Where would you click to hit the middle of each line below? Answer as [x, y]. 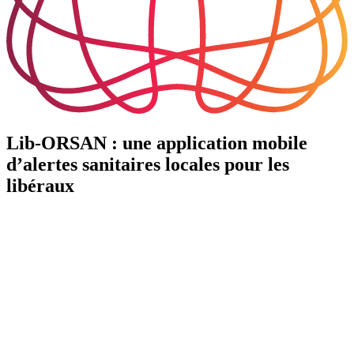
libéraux [40, 185]
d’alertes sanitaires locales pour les [148, 164]
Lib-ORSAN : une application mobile [157, 143]
